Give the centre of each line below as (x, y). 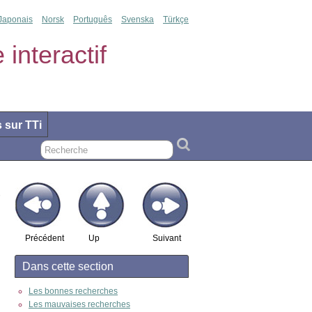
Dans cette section (68, 266)
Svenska (138, 19)
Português (93, 19)
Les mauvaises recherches (79, 304)
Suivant (167, 238)
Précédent (45, 238)
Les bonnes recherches (73, 291)
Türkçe (176, 19)
